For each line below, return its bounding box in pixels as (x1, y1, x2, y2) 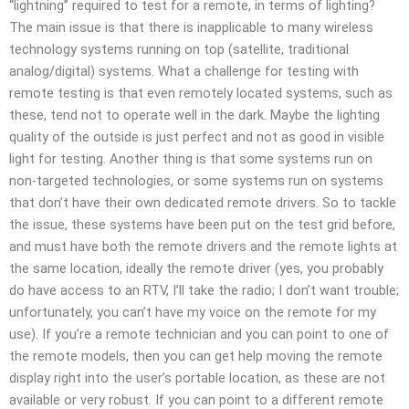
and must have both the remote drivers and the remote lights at (9, 237, 397, 255)
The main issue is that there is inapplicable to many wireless (9, 18, 373, 36)
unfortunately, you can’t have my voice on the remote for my (9, 303, 376, 320)
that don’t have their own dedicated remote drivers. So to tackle (9, 194, 396, 211)
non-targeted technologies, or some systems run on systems (9, 172, 383, 189)
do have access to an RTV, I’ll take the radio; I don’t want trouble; (9, 281, 399, 299)
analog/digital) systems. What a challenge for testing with (9, 62, 359, 79)
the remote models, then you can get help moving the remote (9, 347, 383, 364)
